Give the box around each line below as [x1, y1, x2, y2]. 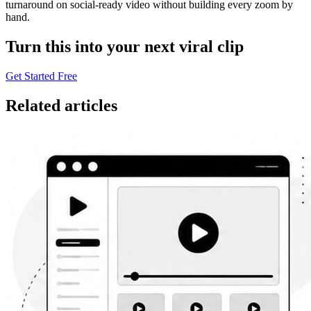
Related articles [6, 96, 117, 115]
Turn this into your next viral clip [6, 37, 244, 56]
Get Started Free [6, 69, 77, 82]
